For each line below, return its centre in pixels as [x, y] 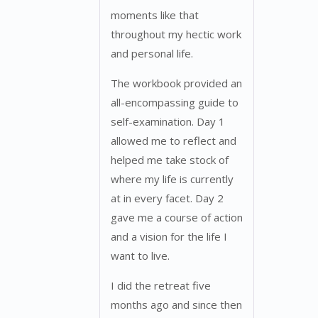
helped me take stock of [170, 159]
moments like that [155, 15]
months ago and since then [176, 304]
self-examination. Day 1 [168, 121]
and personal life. [152, 53]
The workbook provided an [176, 83]
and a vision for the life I [169, 236]
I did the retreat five [161, 285]
